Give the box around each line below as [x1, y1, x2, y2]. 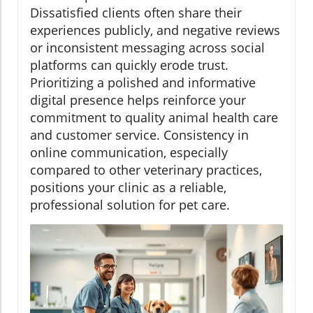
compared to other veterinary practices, [30, 161, 262, 178]
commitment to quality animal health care [30, 108, 278, 126]
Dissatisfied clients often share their [30, 3, 242, 21]
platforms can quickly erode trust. [30, 56, 228, 73]
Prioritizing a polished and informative [30, 73, 256, 91]
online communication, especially [30, 143, 228, 161]
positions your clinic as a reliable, [30, 178, 226, 196]
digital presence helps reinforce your [30, 91, 246, 108]
